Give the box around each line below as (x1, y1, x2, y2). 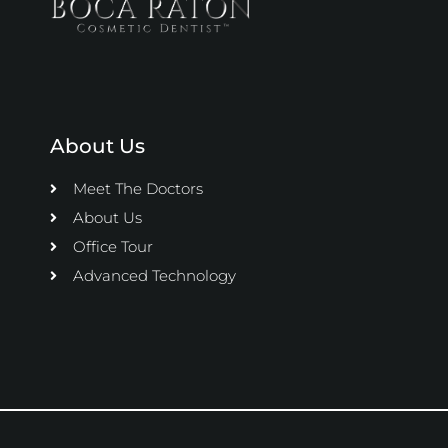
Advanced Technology (72, 265, 236, 285)
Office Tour (72, 236, 153, 256)
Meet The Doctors (72, 178, 203, 198)
